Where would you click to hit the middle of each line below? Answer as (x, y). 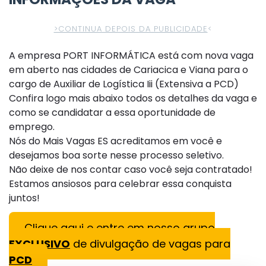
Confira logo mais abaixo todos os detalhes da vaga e (133, 98)
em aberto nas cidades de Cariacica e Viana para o (129, 70)
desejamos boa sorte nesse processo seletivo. (116, 155)
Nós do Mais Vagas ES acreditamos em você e (115, 141)
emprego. (32, 127)
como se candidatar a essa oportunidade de (112, 113)
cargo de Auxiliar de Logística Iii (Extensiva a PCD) (124, 84)
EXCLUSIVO (39, 244)
